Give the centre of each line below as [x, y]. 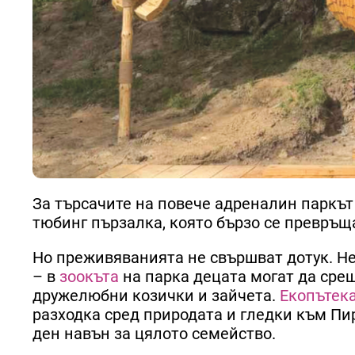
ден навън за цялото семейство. [154, 334]
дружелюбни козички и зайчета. [154, 296]
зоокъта [89, 277]
